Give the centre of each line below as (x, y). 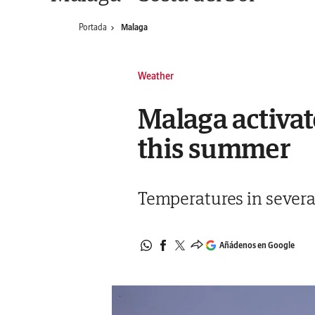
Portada (93, 27)
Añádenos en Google (257, 245)
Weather (155, 76)
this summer (214, 148)
